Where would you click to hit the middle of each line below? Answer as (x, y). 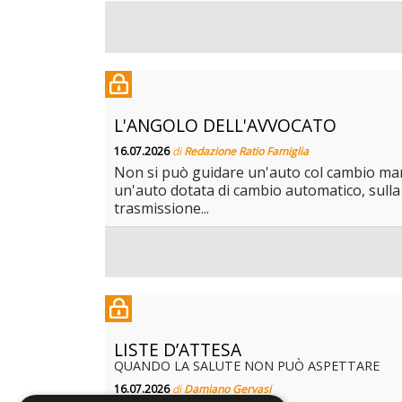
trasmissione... (162, 209)
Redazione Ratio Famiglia (246, 152)
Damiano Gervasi (227, 389)
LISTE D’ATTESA (178, 350)
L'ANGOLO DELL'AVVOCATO (225, 126)
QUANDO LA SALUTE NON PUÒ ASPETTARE (247, 366)
